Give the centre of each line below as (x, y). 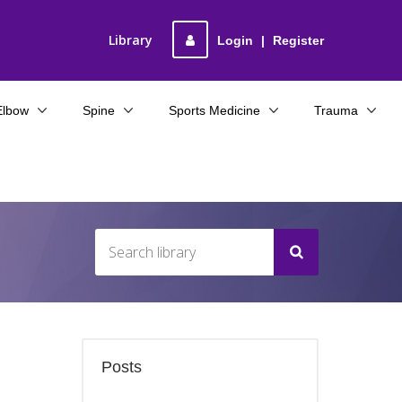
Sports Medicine (214, 110)
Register (298, 40)
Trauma (336, 110)
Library (131, 40)
